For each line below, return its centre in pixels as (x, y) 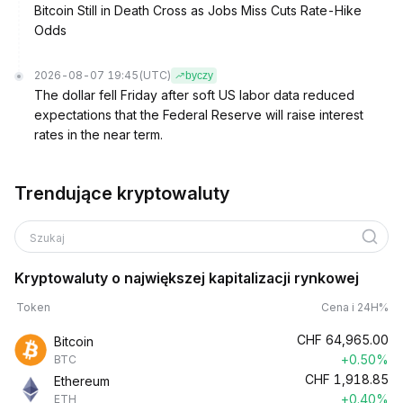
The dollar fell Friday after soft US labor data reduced (194, 95)
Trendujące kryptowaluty (122, 193)
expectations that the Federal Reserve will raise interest (199, 115)
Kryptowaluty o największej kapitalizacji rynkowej (187, 278)
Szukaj (49, 238)
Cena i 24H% (355, 307)
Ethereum (82, 381)
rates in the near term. (99, 134)
